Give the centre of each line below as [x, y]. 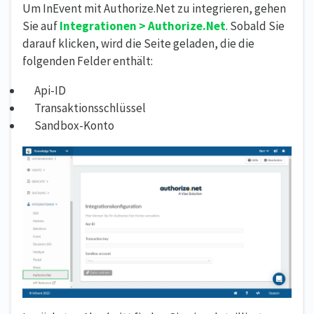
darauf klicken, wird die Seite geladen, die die [138, 43]
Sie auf [41, 26]
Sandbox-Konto [74, 125]
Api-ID [50, 90]
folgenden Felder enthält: [88, 61]
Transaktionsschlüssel [90, 108]
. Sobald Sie [255, 26]
